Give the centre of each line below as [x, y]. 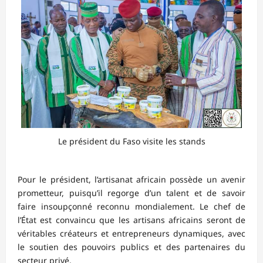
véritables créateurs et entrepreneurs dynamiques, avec [131, 233]
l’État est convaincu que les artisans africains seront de [131, 220]
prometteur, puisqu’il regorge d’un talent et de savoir [131, 193]
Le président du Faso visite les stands [131, 141]
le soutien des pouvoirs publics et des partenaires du [131, 247]
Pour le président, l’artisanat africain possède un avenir [131, 179]
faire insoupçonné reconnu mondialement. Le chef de [131, 206]
